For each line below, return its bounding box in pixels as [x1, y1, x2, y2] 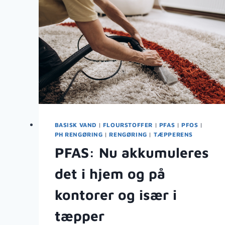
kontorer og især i [54, 186, 177, 203]
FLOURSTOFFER [102, 121, 153, 128]
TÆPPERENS [153, 131, 193, 138]
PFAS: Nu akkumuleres [54, 144, 209, 161]
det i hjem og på [54, 165, 165, 182]
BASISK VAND [54, 121, 97, 128]
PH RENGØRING [54, 131, 103, 138]
